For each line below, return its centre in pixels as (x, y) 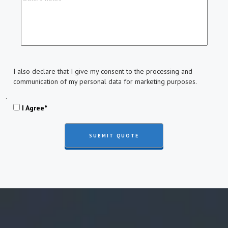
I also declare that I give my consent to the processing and (103, 71)
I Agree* (34, 108)
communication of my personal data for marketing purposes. (105, 81)
